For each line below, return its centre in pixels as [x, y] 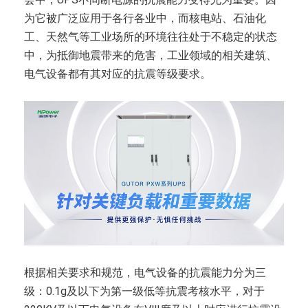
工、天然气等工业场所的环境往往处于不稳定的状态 [151, 37]
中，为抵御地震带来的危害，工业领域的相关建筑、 [151, 55]
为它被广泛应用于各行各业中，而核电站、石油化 [145, 18]
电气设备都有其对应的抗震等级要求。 [118, 74]
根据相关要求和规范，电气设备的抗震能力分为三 [145, 272]
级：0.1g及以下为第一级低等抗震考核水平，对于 [144, 291]
